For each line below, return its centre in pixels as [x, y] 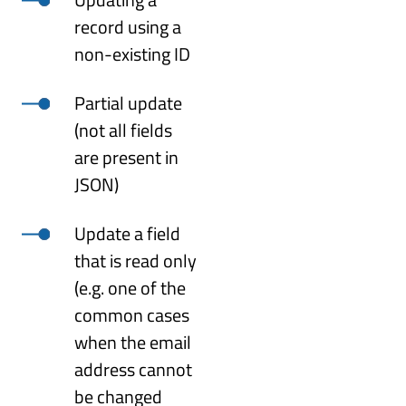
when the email [133, 342]
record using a [128, 26]
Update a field [128, 233]
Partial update [129, 102]
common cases [132, 314]
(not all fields [124, 130]
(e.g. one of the [130, 287]
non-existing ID [133, 53]
